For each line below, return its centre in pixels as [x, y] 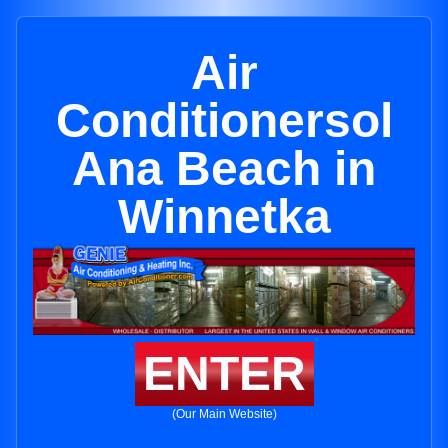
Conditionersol [224, 120]
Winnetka [224, 216]
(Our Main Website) [224, 414]
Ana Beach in [224, 168]
